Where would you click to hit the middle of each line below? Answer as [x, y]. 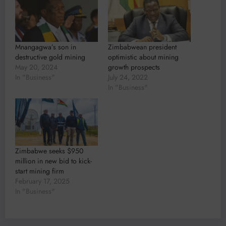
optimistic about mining [143, 57]
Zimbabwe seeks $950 [49, 151]
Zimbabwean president [142, 47]
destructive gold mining [50, 57]
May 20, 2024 [36, 67]
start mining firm [40, 171]
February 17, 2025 [42, 181]
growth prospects [134, 67]
